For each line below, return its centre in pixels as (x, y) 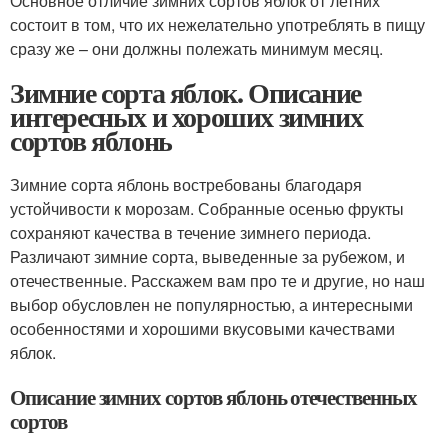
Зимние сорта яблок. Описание (185, 93)
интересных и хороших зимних (186, 117)
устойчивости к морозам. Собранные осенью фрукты (207, 209)
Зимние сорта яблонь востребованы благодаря (186, 185)
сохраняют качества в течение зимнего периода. (190, 233)
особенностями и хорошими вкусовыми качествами (202, 329)
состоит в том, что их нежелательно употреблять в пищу (217, 25)
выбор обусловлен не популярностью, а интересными (211, 305)
